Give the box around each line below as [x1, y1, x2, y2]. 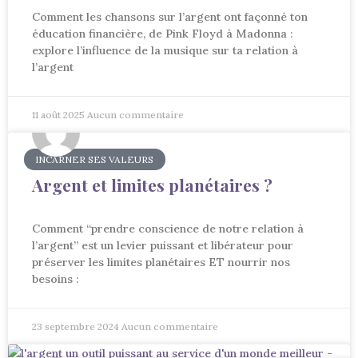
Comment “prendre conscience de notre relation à [32, 221, 304, 237]
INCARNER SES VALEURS [35, 153, 154, 165]
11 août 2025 [32, 109, 87, 121]
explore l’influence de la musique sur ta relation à [32, 43, 298, 58]
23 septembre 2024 [32, 320, 121, 333]
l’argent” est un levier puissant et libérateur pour [32, 238, 293, 253]
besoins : [32, 272, 79, 287]
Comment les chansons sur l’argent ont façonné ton [32, 10, 308, 25]
